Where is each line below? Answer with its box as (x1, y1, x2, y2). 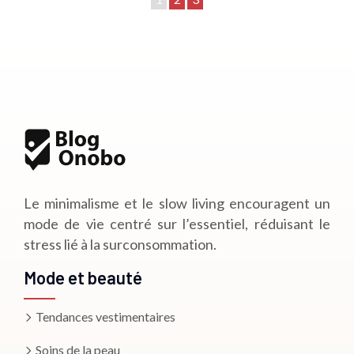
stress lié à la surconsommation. (24, 235, 217, 253)
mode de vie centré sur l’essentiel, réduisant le (24, 214, 330, 232)
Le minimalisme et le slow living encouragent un (24, 194, 330, 212)
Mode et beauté (24, 266, 142, 288)
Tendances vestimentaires (33, 308, 175, 324)
